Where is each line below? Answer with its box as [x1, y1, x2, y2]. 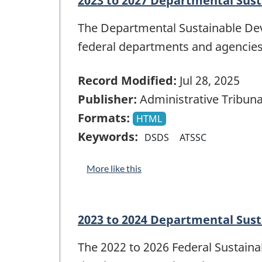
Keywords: [78, 129, 138, 145]
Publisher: [78, 91, 137, 108]
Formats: [78, 110, 130, 126]
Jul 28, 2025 [177, 73, 240, 89]
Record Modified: [78, 73, 177, 89]
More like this [87, 163, 142, 174]
